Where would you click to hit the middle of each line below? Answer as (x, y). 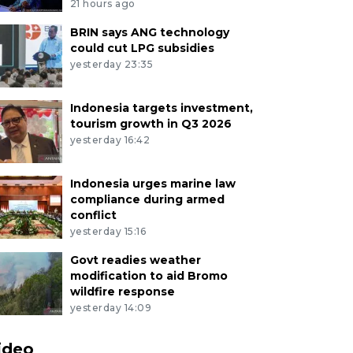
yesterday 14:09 (111, 307)
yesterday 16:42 (110, 140)
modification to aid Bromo (149, 276)
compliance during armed (147, 200)
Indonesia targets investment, (161, 108)
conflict (93, 216)
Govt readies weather (135, 260)
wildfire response (122, 292)
